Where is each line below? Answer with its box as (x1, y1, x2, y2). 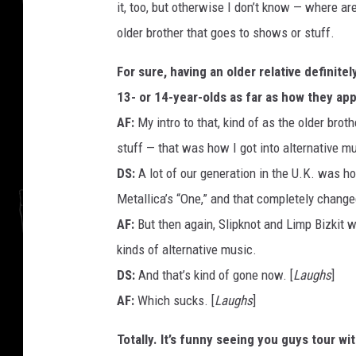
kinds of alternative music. (117, 241, 257, 257)
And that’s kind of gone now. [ (135, 266, 293, 283)
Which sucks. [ (134, 292, 215, 308)
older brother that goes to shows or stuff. (117, 24, 335, 41)
